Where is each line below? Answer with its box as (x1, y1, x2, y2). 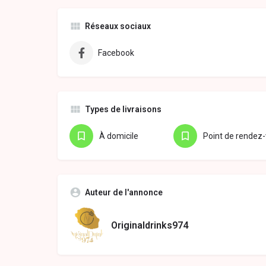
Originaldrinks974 (111, 219, 188, 231)
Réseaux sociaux (85, 21, 151, 31)
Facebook (98, 48, 134, 58)
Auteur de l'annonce (85, 188, 163, 198)
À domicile (99, 131, 138, 141)
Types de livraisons (85, 104, 161, 115)
